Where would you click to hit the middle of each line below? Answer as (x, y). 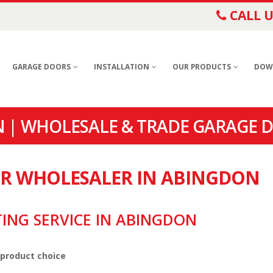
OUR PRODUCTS (202, 67)
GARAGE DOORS (41, 67)
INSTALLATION (122, 67)
